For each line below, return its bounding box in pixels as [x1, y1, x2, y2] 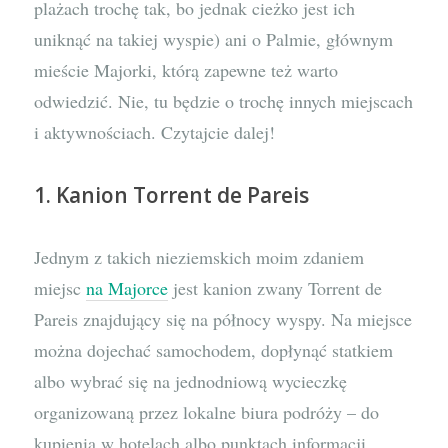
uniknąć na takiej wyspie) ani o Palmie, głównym [34, 27, 394, 52]
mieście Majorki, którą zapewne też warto [34, 58, 339, 83]
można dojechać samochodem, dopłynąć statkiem [34, 338, 394, 363]
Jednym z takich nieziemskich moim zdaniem [34, 245, 365, 270]
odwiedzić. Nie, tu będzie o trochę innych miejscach [34, 89, 414, 114]
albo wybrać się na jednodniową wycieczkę [34, 369, 348, 394]
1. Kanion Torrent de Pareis [34, 180, 310, 209]
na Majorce [86, 276, 169, 301]
